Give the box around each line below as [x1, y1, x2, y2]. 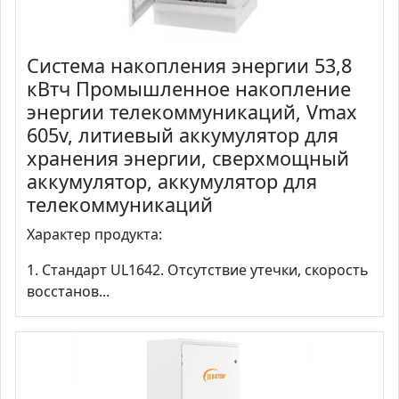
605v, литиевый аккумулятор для [27, 121, 338, 148]
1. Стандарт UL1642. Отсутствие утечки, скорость [27, 259, 369, 280]
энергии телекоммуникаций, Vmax [27, 98, 357, 125]
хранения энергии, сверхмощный [27, 144, 349, 171]
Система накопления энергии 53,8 [27, 52, 352, 78]
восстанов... [27, 281, 110, 301]
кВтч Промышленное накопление [27, 75, 351, 102]
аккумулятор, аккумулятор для [27, 167, 317, 194]
